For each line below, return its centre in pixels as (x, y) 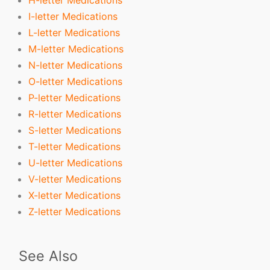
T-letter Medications (75, 146)
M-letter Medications (76, 49)
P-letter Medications (75, 97)
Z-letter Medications (75, 211)
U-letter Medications (76, 162)
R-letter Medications (75, 114)
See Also (49, 256)
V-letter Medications (75, 179)
